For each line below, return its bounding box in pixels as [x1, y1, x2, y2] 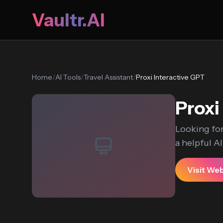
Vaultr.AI [32, 9, 105, 31]
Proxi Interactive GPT [136, 73, 205, 82]
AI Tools [55, 73, 81, 82]
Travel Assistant [84, 73, 133, 82]
